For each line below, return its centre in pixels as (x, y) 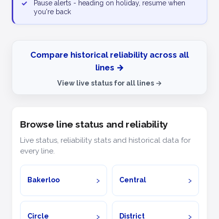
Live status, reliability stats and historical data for (105, 140)
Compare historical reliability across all (109, 55)
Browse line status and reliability (94, 124)
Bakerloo (44, 180)
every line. (37, 151)
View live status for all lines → (109, 83)
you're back (52, 12)
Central (133, 180)
